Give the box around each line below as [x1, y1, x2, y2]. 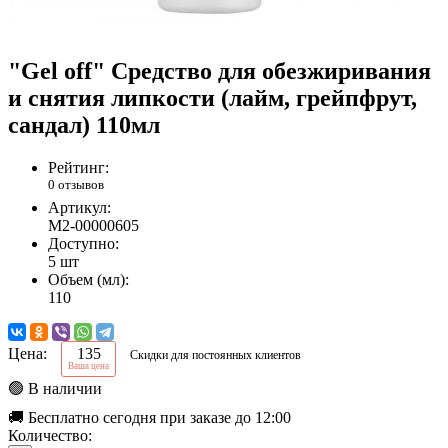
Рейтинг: [48, 159, 109, 177]
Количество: [8, 427, 92, 445]
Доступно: [48, 235, 119, 253]
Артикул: [48, 199, 111, 217]
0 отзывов [48, 177, 104, 193]
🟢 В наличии [8, 380, 102, 398]
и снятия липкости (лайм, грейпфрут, [8, 85, 417, 112]
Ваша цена [68, 361, 109, 372]
